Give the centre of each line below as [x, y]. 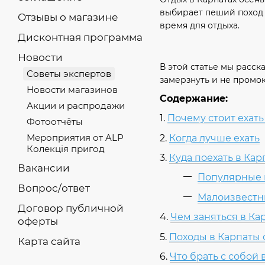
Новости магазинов [72, 90]
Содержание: [194, 98]
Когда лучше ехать [214, 138]
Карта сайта [49, 241]
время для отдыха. [200, 26]
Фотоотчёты [55, 122]
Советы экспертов [69, 74]
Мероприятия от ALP [75, 138]
